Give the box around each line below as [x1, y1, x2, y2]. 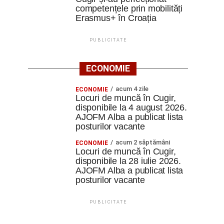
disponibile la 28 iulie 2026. [75, 156, 181, 166]
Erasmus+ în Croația [75, 13, 156, 23]
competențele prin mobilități [75, 3, 183, 13]
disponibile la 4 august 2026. [75, 102, 187, 112]
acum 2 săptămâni [115, 138, 170, 146]
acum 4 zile [115, 85, 148, 92]
